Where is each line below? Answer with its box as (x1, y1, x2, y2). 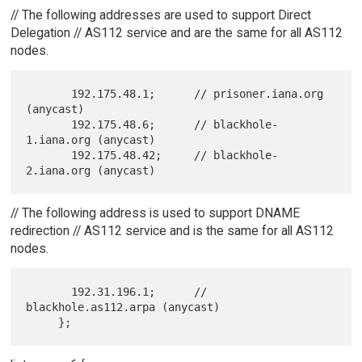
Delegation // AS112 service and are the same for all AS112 (10, 24, 343, 40)
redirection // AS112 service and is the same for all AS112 (10, 222, 334, 238)
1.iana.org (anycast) (26, 133, 156, 146)
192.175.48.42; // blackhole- (26, 148, 72, 162)
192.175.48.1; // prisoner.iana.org (26, 86, 72, 100)
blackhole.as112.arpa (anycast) (26, 300, 221, 314)
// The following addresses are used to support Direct (10, 6, 311, 23)
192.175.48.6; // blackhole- (26, 117, 72, 131)
